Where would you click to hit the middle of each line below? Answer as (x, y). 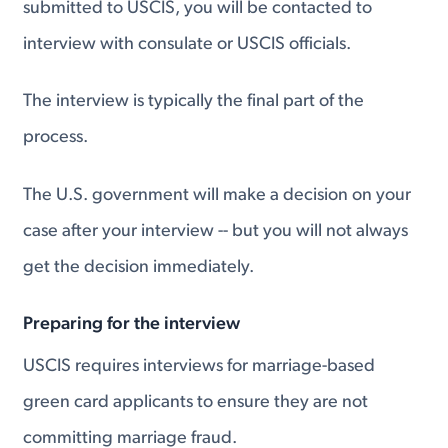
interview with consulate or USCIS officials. (187, 44)
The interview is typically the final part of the (194, 102)
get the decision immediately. (139, 267)
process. (56, 138)
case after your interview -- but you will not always (216, 231)
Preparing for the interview (132, 324)
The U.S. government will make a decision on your (217, 195)
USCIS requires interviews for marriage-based (199, 366)
